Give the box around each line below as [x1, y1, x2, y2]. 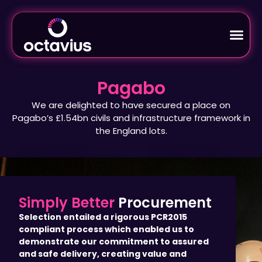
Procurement [118, 192, 212, 212]
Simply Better [19, 192, 118, 212]
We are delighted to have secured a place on [32, 98, 230, 111]
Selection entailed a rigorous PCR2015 [19, 211, 187, 223]
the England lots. [95, 124, 167, 137]
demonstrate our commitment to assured [19, 235, 209, 247]
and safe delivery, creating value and [19, 247, 187, 260]
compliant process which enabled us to [19, 223, 194, 235]
